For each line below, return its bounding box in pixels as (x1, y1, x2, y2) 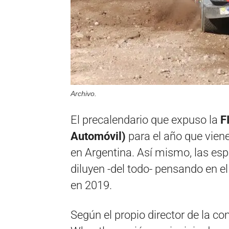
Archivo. (71, 89, 97, 98)
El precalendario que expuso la (71, 113, 218, 126)
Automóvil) (71, 130, 126, 143)
